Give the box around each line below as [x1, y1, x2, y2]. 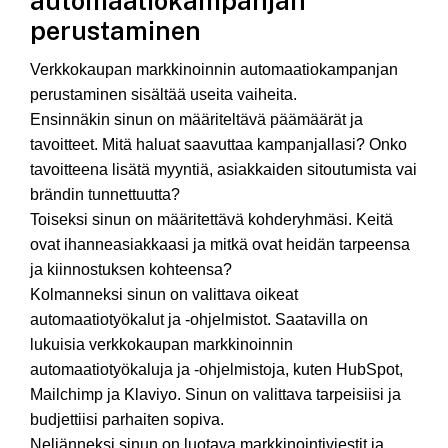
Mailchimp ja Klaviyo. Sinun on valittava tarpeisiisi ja [30, 386, 401, 404]
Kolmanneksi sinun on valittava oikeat [30, 286, 298, 304]
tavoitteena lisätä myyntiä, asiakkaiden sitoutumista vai [30, 161, 417, 179]
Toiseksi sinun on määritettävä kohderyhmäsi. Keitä [30, 211, 393, 229]
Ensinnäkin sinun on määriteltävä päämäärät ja [30, 111, 363, 129]
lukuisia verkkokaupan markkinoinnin [30, 336, 293, 354]
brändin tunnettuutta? [30, 186, 180, 204]
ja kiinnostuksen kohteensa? [30, 261, 232, 279]
